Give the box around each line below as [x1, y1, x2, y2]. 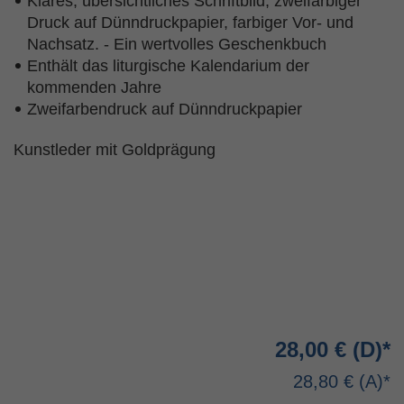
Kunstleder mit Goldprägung [14, 141, 216, 159]
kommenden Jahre [27, 78, 166, 96]
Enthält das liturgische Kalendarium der [27, 57, 309, 75]
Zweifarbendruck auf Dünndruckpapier [27, 100, 302, 118]
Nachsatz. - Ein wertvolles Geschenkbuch [27, 35, 331, 53]
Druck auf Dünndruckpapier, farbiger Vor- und [27, 14, 353, 32]
